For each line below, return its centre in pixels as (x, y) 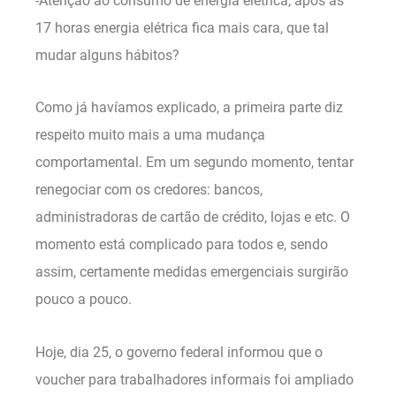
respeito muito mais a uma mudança (150, 135)
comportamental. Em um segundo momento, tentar (194, 163)
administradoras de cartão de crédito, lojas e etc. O (193, 217)
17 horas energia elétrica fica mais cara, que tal (182, 27)
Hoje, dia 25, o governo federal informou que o (179, 352)
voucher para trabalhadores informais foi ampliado (194, 380)
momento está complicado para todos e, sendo (182, 245)
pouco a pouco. (84, 300)
